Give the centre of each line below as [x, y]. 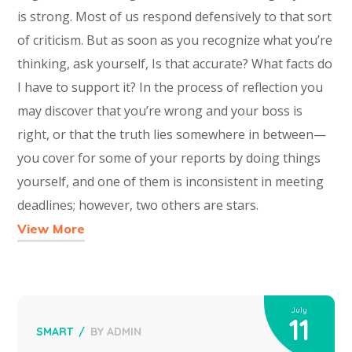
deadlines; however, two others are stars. [138, 205]
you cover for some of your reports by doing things [169, 158]
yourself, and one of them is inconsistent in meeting [171, 182]
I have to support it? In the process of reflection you [170, 88]
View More [51, 229]
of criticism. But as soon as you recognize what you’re [175, 40]
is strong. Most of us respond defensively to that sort [175, 17]
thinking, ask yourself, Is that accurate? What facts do [175, 64]
